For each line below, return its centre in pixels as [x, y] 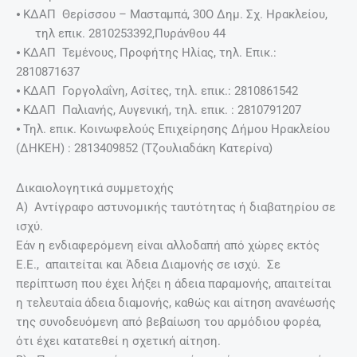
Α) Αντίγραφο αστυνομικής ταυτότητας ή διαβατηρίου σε [176, 207]
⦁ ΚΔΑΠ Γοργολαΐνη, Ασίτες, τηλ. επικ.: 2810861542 [163, 91]
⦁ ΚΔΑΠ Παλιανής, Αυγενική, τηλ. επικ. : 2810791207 [159, 110]
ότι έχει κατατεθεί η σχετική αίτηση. [122, 341]
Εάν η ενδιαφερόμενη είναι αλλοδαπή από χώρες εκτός [168, 245]
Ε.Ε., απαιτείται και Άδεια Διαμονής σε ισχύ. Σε [148, 264]
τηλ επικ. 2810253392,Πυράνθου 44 [121, 34]
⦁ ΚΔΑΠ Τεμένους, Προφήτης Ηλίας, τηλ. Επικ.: [146, 53]
